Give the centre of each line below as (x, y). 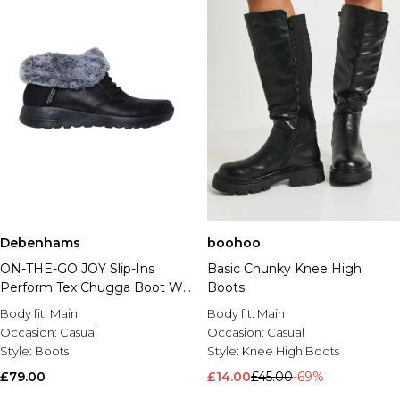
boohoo (234, 243)
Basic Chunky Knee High (284, 269)
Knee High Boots (291, 351)
